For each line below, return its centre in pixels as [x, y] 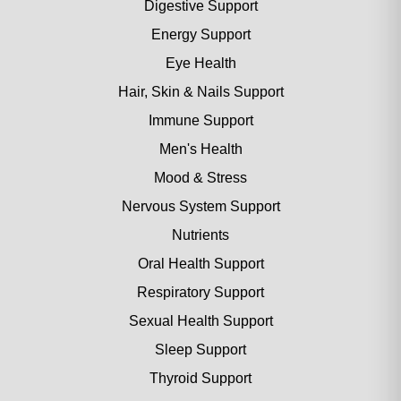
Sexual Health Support [200, 321]
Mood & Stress [200, 178]
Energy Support [200, 35]
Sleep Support [200, 350]
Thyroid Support [200, 379]
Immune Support [200, 121]
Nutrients [200, 235]
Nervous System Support [200, 207]
